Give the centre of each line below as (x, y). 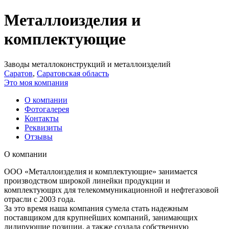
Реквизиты (43, 127)
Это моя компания (36, 82)
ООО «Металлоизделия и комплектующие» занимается (101, 171)
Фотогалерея (47, 109)
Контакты (42, 118)
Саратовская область (73, 73)
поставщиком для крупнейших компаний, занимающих (101, 217)
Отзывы (39, 136)
